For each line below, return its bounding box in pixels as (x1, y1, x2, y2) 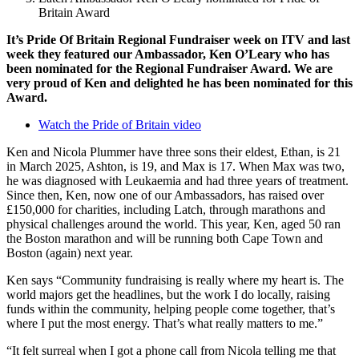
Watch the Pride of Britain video (38, 117, 201, 131)
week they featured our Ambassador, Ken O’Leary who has (6, 46, 329, 61)
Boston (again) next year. (6, 245, 133, 260)
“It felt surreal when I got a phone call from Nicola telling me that (6, 343, 336, 357)
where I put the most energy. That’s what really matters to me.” (6, 316, 323, 330)
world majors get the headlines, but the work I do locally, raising (6, 287, 330, 301)
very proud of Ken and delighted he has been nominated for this (6, 75, 353, 90)
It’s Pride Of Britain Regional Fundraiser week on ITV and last (6, 32, 350, 46)
